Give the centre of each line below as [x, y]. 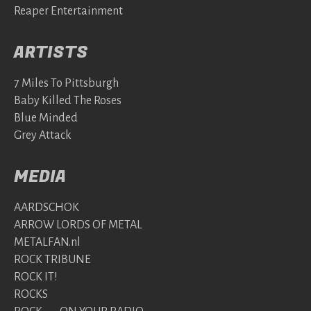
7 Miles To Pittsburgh [66, 83]
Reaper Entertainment [68, 11]
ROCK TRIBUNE [52, 259]
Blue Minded [46, 118]
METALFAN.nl [47, 242]
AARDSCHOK [47, 207]
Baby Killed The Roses [68, 100]
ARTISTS [51, 52]
